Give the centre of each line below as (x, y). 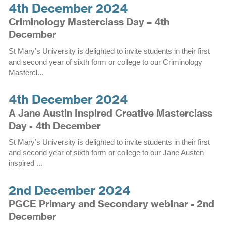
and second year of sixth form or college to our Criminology (105, 62)
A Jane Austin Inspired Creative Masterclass (110, 113)
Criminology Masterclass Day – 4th (89, 22)
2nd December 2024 (69, 190)
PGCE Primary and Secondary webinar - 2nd (111, 204)
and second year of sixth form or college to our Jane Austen (106, 153)
